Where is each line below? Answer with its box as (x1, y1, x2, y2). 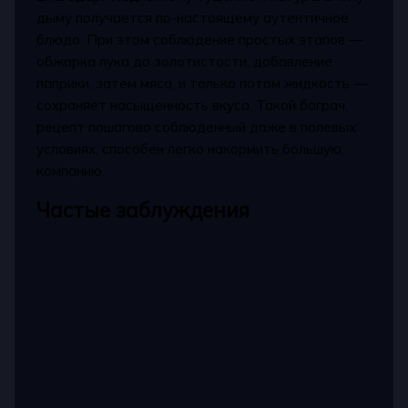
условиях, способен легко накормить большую (36, 139, 342, 158)
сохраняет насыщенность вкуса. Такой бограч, (36, 96, 349, 114)
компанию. (36, 161, 106, 179)
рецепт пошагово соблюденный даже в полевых (36, 117, 357, 136)
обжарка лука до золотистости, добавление (36, 52, 333, 70)
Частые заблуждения (36, 196, 250, 223)
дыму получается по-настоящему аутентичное (36, 8, 350, 26)
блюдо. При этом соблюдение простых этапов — (36, 30, 363, 48)
